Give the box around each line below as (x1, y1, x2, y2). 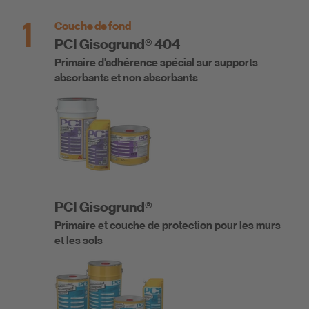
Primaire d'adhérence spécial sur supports (54, 56, 258, 70)
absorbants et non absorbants (54, 71, 198, 86)
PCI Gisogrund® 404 (54, 36, 180, 53)
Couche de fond (54, 19, 131, 34)
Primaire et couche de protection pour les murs (54, 219, 281, 233)
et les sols (54, 234, 103, 248)
